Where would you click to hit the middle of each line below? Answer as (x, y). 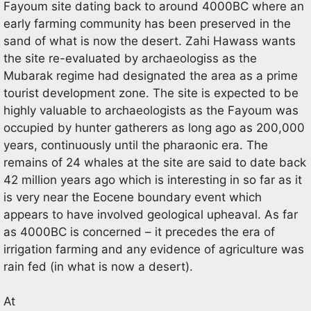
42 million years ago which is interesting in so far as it (153, 179)
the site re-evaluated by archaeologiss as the (130, 58)
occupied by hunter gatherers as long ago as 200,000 (154, 127)
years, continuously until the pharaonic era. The (136, 145)
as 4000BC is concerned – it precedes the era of (139, 232)
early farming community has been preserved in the (147, 23)
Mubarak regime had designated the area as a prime (151, 75)
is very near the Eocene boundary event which (133, 197)
